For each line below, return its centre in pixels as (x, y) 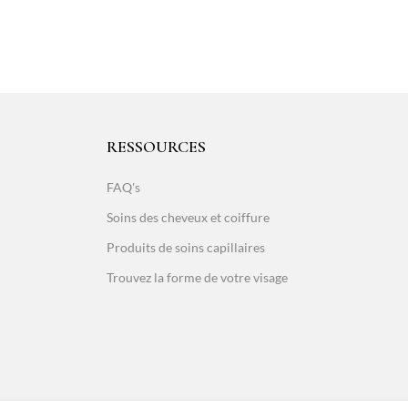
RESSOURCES (156, 146)
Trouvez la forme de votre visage (197, 277)
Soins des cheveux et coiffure (188, 217)
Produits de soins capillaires (186, 247)
